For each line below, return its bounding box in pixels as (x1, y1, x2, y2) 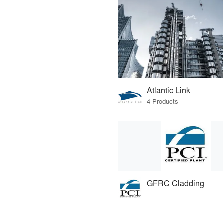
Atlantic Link (146, 84, 190, 96)
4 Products (146, 96, 178, 106)
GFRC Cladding (146, 177, 204, 189)
